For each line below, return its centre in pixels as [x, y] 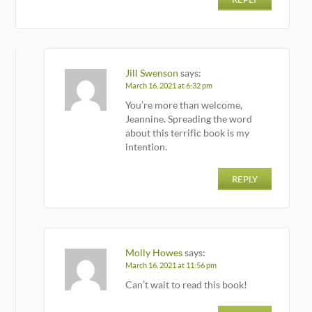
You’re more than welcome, [184, 104]
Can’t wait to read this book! [187, 284]
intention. [147, 146]
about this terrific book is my [188, 132]
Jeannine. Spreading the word [189, 118]
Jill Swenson [152, 72]
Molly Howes [154, 252]
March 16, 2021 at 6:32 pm [169, 85]
